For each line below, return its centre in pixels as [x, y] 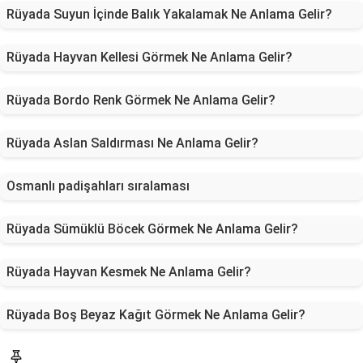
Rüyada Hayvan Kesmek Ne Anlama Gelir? [129, 272]
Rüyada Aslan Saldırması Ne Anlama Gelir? [132, 143]
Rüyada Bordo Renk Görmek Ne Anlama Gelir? [141, 100]
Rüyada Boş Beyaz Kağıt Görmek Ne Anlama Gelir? [156, 315]
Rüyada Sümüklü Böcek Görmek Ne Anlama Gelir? [152, 229]
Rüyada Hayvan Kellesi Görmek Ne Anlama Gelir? [149, 57]
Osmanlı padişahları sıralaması [98, 186]
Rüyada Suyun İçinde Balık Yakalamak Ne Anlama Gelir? [169, 14]
